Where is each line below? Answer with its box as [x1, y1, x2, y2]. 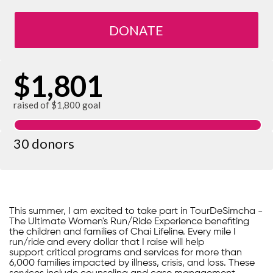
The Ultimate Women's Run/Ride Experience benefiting [9, 217, 249, 227]
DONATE [109, 23, 164, 38]
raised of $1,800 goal [13, 99, 101, 111]
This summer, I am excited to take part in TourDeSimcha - [9, 207, 263, 217]
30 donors [13, 135, 74, 152]
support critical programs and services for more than [9, 248, 242, 258]
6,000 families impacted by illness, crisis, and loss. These [9, 258, 255, 269]
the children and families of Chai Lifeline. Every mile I [9, 227, 236, 238]
